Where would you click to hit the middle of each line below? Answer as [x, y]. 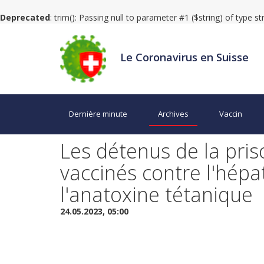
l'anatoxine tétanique [156, 194]
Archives [173, 114]
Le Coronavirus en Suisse [185, 57]
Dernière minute [98, 114]
